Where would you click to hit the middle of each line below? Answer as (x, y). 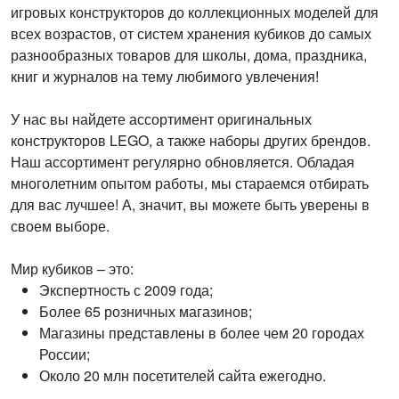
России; (65, 354)
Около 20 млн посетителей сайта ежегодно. (183, 375)
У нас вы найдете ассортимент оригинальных (161, 119)
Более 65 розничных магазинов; (146, 311)
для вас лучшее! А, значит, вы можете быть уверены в (190, 204)
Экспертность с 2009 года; (126, 290)
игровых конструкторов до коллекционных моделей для (195, 12)
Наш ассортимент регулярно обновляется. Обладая (183, 162)
